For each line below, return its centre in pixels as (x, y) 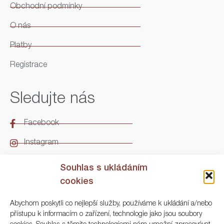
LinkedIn (38, 163)
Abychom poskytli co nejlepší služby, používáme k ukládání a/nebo (111, 204)
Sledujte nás (52, 100)
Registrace (28, 66)
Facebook (41, 124)
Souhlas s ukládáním (104, 168)
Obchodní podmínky (46, 7)
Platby (21, 46)
